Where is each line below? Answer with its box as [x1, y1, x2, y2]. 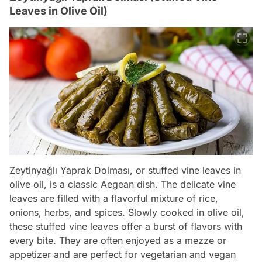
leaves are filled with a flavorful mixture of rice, [9, 192, 218, 205]
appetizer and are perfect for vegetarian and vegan [9, 249, 236, 261]
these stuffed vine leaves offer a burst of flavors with [9, 220, 242, 233]
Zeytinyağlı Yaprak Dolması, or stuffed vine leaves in [9, 164, 241, 177]
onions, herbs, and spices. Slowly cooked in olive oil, [9, 206, 244, 219]
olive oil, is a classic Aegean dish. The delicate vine [9, 178, 236, 191]
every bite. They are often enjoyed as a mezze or [9, 235, 226, 247]
